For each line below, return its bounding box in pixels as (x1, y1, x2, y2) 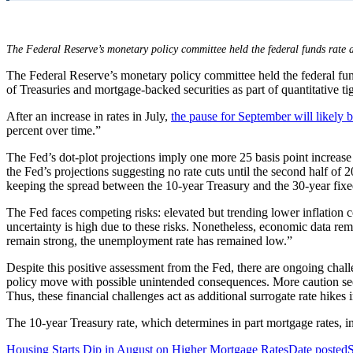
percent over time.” (6, 124, 101, 138)
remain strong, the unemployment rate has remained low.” (6, 234, 292, 248)
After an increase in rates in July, (6, 110, 171, 124)
